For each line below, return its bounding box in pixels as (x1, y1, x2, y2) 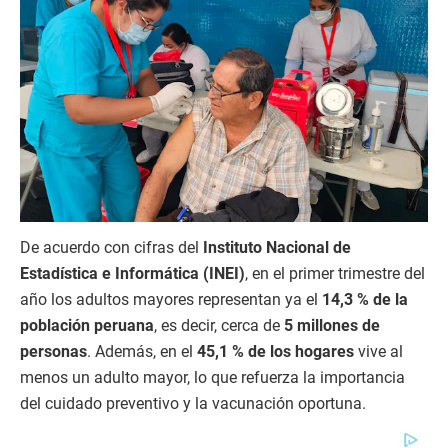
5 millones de (284, 315, 380, 335)
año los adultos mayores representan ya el (20, 289, 322, 309)
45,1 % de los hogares (197, 341, 354, 361)
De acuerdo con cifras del (20, 237, 203, 257)
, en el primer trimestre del (245, 263, 425, 283)
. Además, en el (87, 341, 197, 361)
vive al (354, 341, 403, 361)
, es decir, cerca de (154, 315, 284, 335)
